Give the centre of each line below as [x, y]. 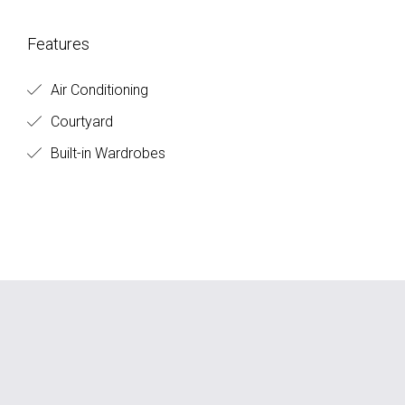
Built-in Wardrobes [106, 153]
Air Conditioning [98, 90]
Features [58, 44]
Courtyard [80, 122]
